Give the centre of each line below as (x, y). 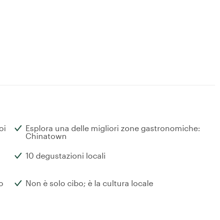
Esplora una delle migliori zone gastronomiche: (113, 128)
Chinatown (46, 136)
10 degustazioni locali (66, 156)
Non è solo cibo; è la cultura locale (89, 183)
